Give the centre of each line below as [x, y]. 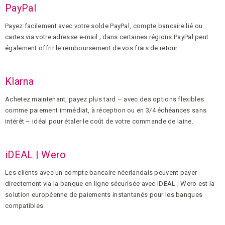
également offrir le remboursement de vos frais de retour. [92, 48]
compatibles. [25, 205]
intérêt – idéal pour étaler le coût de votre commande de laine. [99, 121]
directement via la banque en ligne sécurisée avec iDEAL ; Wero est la [110, 183]
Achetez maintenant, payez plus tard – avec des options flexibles [105, 99]
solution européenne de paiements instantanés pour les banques [104, 194]
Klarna [19, 81]
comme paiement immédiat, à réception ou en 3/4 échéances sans [106, 110]
